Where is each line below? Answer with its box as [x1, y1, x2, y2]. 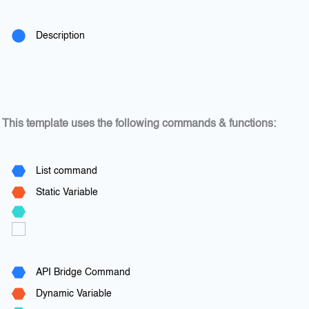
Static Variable [35, 188, 98, 198]
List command [35, 166, 97, 177]
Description [35, 31, 85, 41]
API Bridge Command [35, 268, 130, 278]
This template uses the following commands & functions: [2, 118, 277, 130]
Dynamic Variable [35, 289, 112, 299]
